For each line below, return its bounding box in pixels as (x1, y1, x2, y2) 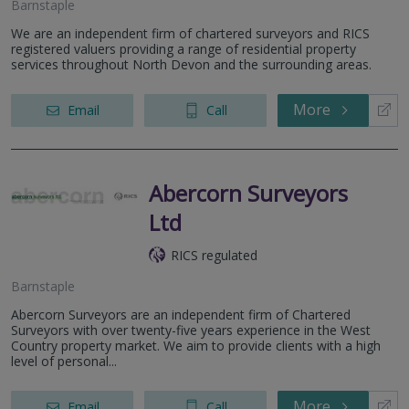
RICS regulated (171, 246, 257, 264)
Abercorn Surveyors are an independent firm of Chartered (11, 305, 351, 323)
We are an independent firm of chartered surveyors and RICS (11, 24, 370, 42)
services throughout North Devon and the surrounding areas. (11, 55, 372, 73)
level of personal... (11, 351, 117, 370)
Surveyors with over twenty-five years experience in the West (11, 320, 371, 339)
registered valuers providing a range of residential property (11, 39, 356, 58)
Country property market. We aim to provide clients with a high (11, 336, 381, 354)
